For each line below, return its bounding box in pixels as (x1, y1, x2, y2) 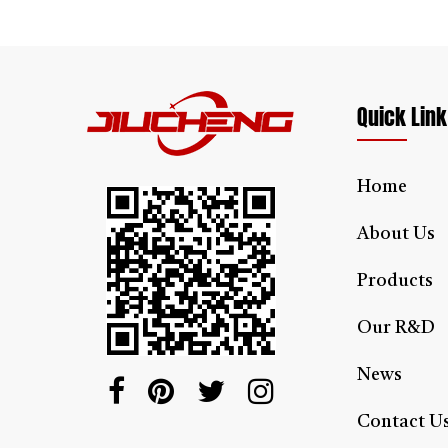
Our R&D (357, 318, 435, 337)
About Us (357, 224, 435, 243)
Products (357, 271, 433, 290)
